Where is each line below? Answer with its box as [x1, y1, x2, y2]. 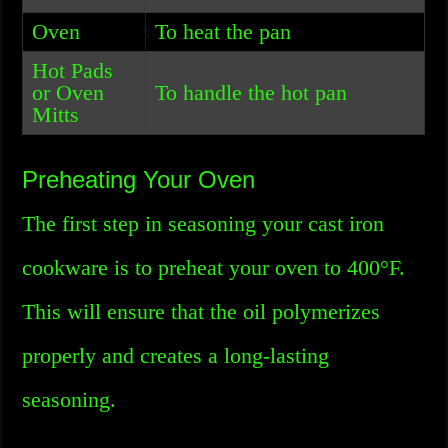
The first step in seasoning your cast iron [22, 211, 385, 236]
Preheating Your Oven [22, 166, 256, 193]
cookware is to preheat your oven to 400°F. [22, 255, 406, 280]
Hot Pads [32, 58, 114, 83]
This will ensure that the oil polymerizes [22, 299, 381, 324]
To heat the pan [155, 19, 292, 44]
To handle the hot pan [155, 80, 348, 105]
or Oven [32, 80, 105, 105]
